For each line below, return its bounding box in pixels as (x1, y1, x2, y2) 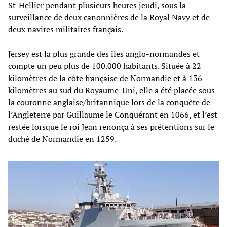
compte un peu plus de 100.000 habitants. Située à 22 (8, 60, 201, 71)
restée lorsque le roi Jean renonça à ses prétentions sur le (8, 121, 214, 132)
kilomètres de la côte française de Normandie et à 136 (8, 72, 202, 84)
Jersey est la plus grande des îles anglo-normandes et (8, 48, 200, 59)
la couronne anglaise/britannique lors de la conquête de (8, 96, 210, 108)
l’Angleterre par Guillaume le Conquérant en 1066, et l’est (8, 108, 217, 120)
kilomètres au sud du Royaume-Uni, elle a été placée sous (8, 84, 215, 96)
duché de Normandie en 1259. (8, 133, 117, 144)
